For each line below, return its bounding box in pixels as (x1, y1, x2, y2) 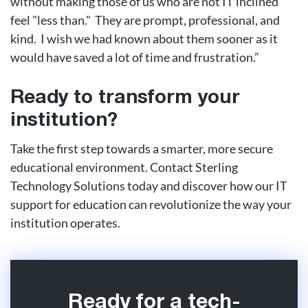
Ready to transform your (10, 89, 240, 107)
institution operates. (10, 214, 120, 230)
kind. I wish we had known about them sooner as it (10, 30, 278, 46)
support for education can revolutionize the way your (10, 196, 291, 212)
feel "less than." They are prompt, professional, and (10, 12, 280, 27)
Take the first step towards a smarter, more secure (10, 140, 273, 156)
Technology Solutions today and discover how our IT (10, 177, 287, 193)
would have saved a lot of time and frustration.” (10, 49, 259, 65)
